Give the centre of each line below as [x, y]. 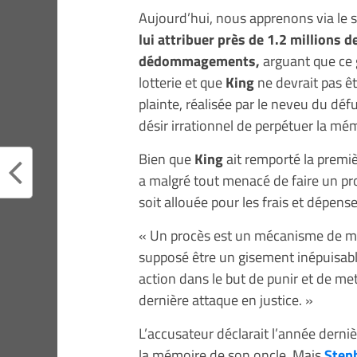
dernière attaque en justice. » [226, 300]
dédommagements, [199, 61]
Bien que [167, 159]
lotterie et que [182, 82]
